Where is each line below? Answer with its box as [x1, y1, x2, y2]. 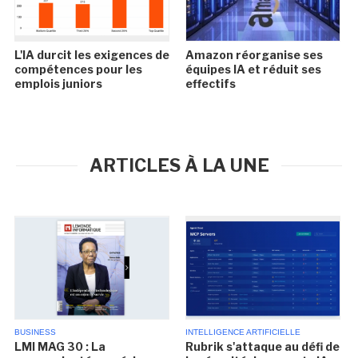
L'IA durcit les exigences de [14, 47, 170, 62]
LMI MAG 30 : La [14, 339, 106, 353]
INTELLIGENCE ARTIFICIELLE [185, 327, 300, 336]
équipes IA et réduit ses [185, 62, 321, 76]
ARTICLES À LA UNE [89, 154, 269, 176]
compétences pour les [14, 62, 143, 76]
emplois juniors [14, 76, 103, 90]
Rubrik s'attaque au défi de [185, 339, 340, 353]
